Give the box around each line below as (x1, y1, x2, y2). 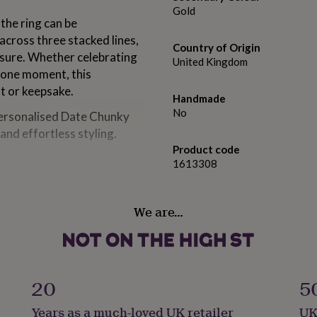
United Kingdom (173, 55, 248, 69)
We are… (134, 202, 183, 221)
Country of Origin (173, 41, 260, 54)
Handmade (173, 92, 226, 105)
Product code (173, 143, 240, 156)
